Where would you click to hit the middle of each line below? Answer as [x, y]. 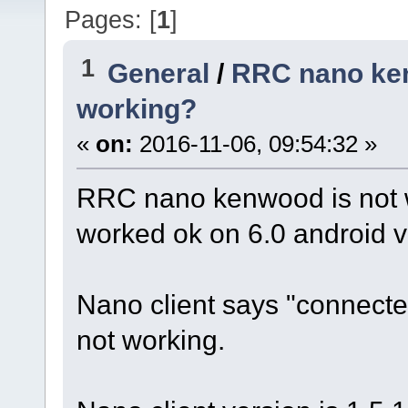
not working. [150, 340]
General [159, 73]
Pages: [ [111, 19]
